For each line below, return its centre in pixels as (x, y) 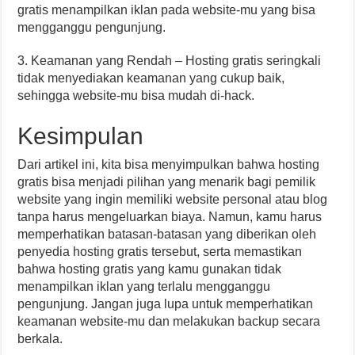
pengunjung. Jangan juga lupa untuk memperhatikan (166, 304)
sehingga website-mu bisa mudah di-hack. (136, 95)
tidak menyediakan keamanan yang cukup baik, (151, 78)
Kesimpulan (81, 136)
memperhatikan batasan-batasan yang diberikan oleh (167, 234)
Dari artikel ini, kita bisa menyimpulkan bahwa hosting (169, 164)
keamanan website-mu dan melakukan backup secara (169, 321)
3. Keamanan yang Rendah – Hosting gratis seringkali (170, 61)
